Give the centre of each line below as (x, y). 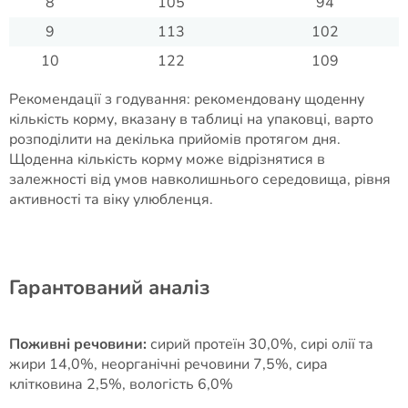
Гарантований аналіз (109, 288)
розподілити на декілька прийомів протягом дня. (175, 139)
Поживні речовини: (78, 344)
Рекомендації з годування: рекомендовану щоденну (187, 99)
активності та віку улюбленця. (111, 199)
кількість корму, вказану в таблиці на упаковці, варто (191, 119)
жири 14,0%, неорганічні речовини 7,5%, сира (168, 364)
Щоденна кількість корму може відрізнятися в (167, 159)
